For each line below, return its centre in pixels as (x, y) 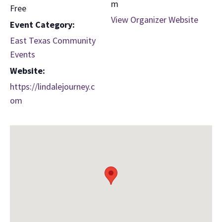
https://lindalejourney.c (52, 86)
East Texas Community (53, 40)
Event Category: (42, 24)
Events (23, 54)
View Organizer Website (155, 19)
